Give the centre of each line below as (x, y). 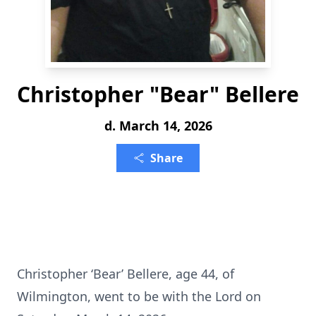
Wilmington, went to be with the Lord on (139, 296)
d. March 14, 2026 (158, 126)
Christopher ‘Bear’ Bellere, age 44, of (126, 274)
